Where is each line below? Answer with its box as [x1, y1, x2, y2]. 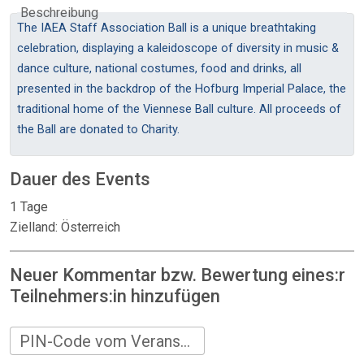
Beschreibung [20, 5, 98, 21]
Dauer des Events [10, 169, 150, 189]
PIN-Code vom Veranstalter [180, 331, 190, 351]
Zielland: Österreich [10, 219, 120, 235]
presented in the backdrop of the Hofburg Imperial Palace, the [17, 81, 346, 96]
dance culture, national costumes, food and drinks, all [17, 61, 301, 76]
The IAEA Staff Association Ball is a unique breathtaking [17, 20, 316, 35]
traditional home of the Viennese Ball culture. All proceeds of [17, 102, 341, 116]
